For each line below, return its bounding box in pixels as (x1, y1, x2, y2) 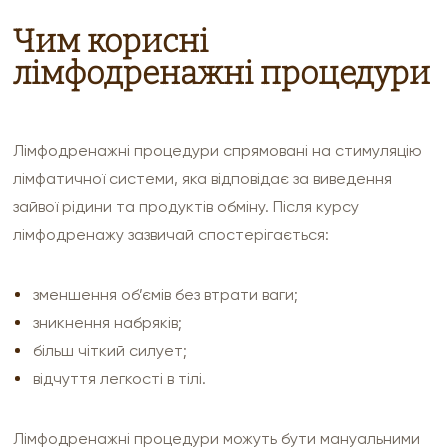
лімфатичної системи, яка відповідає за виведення (13, 169, 393, 189)
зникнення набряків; (33, 313, 183, 333)
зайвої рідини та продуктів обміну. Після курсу (13, 197, 360, 217)
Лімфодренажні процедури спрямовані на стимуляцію (13, 141, 423, 161)
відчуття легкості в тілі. (33, 369, 207, 389)
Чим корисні (13, 22, 209, 61)
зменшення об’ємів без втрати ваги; (33, 285, 299, 305)
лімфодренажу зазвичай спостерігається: (13, 225, 330, 245)
